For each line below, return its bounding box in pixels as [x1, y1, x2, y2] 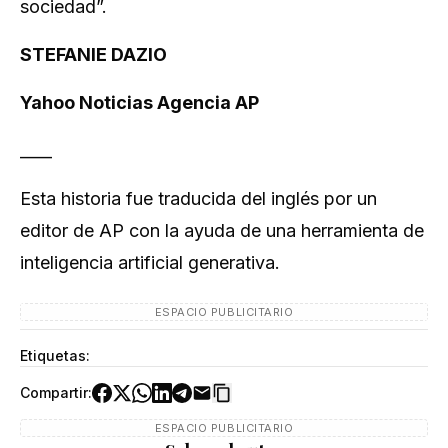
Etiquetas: [20, 347, 90, 364]
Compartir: [20, 384, 92, 401]
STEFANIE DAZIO [20, 44, 167, 65]
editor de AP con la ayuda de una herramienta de [20, 220, 424, 241]
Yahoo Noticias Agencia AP [20, 92, 259, 113]
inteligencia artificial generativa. [20, 252, 280, 273]
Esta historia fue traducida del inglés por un [20, 188, 377, 209]
